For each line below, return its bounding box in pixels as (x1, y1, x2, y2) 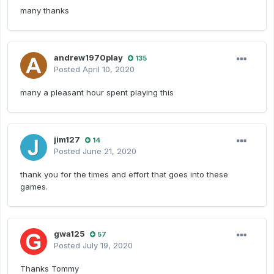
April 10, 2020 (83, 64, 135, 75)
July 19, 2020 (83, 240, 133, 251)
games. (20, 182, 48, 192)
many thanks (20, 6, 69, 16)
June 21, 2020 (83, 146, 136, 157)
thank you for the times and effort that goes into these (20, 169, 228, 180)
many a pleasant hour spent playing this (20, 87, 174, 98)
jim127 (54, 135, 80, 145)
